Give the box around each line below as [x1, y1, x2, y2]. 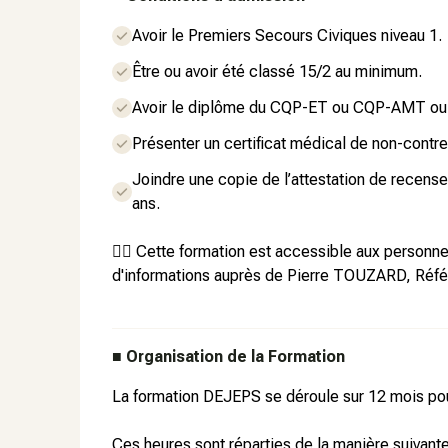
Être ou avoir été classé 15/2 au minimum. [132, 62, 422, 81]
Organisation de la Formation [126, 347, 345, 366]
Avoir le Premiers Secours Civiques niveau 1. [132, 26, 442, 45]
